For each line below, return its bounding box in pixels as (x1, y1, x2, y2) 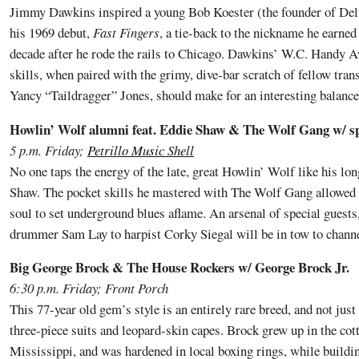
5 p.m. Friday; (10, 140, 87, 159)
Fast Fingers (93, 22, 159, 42)
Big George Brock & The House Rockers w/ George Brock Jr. (10, 257, 349, 278)
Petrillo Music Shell (87, 140, 194, 159)
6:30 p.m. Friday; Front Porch (10, 279, 168, 298)
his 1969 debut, (10, 22, 93, 42)
